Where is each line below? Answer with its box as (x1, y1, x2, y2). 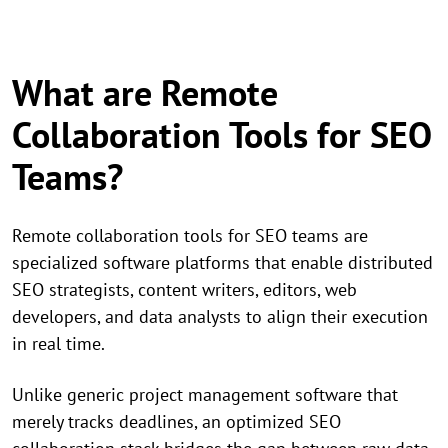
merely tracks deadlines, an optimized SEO (12, 410, 341, 434)
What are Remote (12, 69, 278, 117)
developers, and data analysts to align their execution (12, 305, 428, 329)
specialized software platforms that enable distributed (12, 251, 433, 275)
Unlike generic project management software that (12, 383, 398, 407)
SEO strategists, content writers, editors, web (12, 278, 357, 302)
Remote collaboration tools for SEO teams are (12, 224, 368, 248)
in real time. (12, 332, 105, 356)
